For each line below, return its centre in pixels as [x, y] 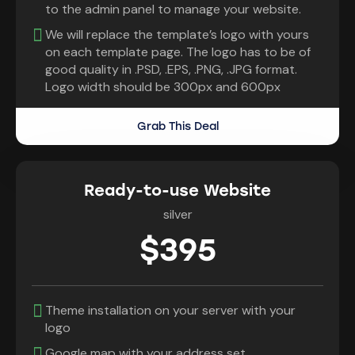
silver [177, 215]
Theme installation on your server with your [170, 311]
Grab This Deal [177, 127]
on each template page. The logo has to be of [178, 52]
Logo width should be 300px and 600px [163, 87]
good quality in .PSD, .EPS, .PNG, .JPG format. [171, 70]
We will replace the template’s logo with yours [177, 35]
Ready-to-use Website [177, 191]
